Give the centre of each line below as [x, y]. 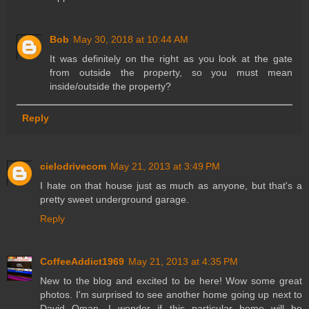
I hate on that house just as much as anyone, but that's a [171, 185]
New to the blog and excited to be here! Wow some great [171, 280]
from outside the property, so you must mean [171, 73]
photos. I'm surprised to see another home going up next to [171, 294]
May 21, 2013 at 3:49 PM [165, 166]
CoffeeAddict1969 [82, 261]
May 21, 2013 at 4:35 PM [183, 261]
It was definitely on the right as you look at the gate [171, 59]
